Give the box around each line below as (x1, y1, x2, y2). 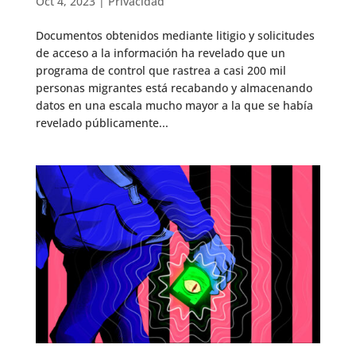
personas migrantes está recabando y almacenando (35, 79, 312, 95)
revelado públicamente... (35, 114, 168, 130)
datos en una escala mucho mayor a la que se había (35, 97, 313, 113)
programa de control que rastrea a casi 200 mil (35, 62, 286, 78)
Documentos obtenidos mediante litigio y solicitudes (35, 27, 315, 43)
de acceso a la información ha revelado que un (35, 44, 285, 60)
